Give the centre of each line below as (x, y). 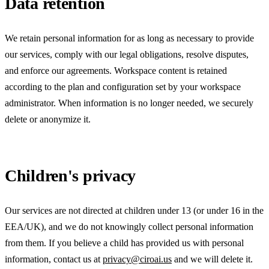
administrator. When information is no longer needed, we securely (129, 103)
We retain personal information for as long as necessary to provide (129, 38)
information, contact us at (54, 259)
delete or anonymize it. (48, 119)
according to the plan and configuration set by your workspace (123, 86)
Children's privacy (70, 175)
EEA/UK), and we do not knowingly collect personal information (129, 226)
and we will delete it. (212, 259)
